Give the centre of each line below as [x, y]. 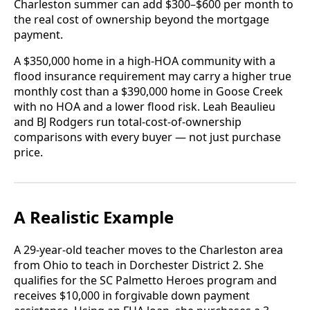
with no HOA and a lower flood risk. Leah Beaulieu [145, 107]
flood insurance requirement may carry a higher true [153, 76]
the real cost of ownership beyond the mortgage [142, 20]
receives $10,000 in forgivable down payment [132, 296]
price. [28, 153]
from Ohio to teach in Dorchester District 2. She [139, 265]
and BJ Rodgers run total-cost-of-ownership [128, 122]
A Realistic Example [94, 217]
